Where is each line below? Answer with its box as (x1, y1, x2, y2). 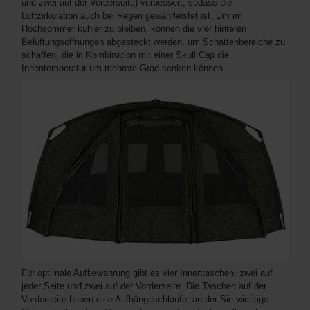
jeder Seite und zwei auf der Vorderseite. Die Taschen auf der (21, 280, 266, 291)
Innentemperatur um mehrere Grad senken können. (21, 63, 226, 74)
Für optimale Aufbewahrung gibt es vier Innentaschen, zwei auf (21, 267, 273, 278)
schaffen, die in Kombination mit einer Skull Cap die (21, 50, 229, 61)
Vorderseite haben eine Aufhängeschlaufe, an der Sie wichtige (21, 293, 268, 304)
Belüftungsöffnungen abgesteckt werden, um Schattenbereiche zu (21, 37, 285, 48)
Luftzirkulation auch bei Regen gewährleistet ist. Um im (21, 10, 242, 21)
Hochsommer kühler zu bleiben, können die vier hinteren (21, 24, 246, 35)
